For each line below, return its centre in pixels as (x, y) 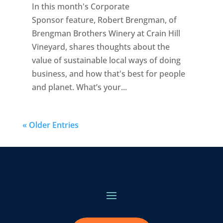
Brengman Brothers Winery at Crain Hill (106, 33)
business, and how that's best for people (108, 73)
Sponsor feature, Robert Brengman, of (104, 20)
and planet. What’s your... (79, 87)
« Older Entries (50, 125)
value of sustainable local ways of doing (106, 60)
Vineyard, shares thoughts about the (101, 47)
